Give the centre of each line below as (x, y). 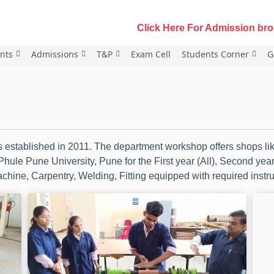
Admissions (54, 54)
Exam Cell (150, 54)
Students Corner (215, 54)
